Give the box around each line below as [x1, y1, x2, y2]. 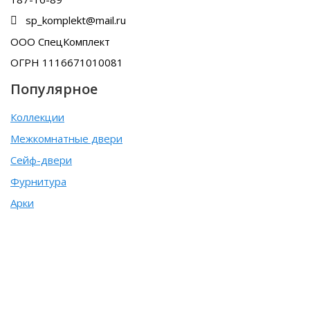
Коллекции [10, 109, 64, 124]
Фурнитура [10, 174, 66, 188]
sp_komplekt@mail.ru [23, 12, 126, 27]
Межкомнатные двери [10, 131, 122, 145]
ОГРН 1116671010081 [10, 55, 123, 69]
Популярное [10, 81, 98, 98]
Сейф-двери [10, 152, 72, 167]
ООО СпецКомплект [10, 34, 110, 48]
